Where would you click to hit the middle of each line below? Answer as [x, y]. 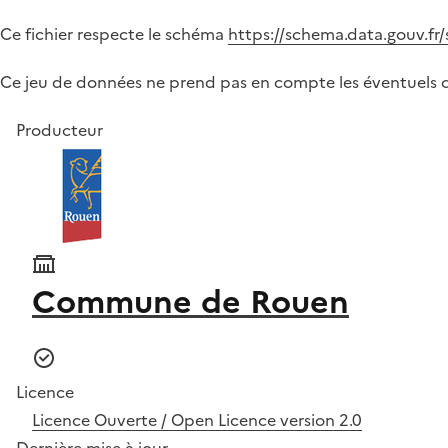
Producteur [59, 130]
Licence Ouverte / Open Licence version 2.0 [197, 420]
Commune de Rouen [190, 302]
